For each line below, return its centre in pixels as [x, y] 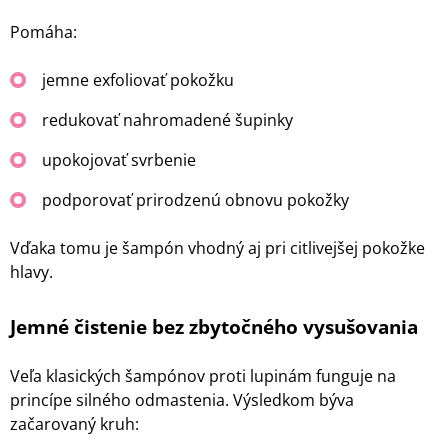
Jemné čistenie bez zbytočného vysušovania [214, 327]
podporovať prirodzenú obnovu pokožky [195, 200]
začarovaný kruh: [74, 424]
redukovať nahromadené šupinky [167, 120]
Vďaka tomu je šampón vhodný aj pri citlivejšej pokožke [217, 248]
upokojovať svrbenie [119, 160]
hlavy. [31, 272]
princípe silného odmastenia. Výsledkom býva [182, 400]
